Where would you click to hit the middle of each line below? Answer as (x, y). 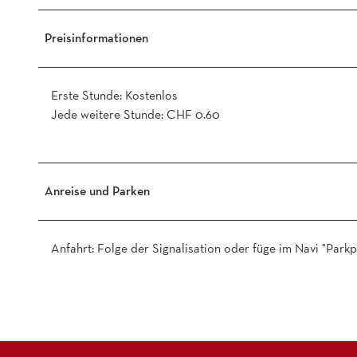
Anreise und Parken (97, 190)
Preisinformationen (96, 37)
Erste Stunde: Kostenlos (114, 95)
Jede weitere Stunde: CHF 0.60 (135, 114)
